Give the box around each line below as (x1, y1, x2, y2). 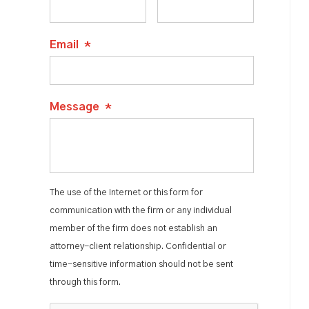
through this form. (50, 278, 121, 287)
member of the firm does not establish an (50, 224, 217, 233)
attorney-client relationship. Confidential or (50, 242, 226, 251)
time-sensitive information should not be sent (50, 260, 233, 269)
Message (50, 101, 99, 112)
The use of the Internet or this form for (50, 188, 203, 197)
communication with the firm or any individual (50, 206, 232, 215)
